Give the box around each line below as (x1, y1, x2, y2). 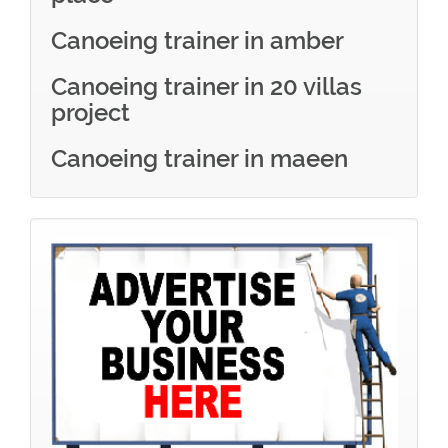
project (51, 98, 130, 127)
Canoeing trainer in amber (51, 26, 344, 55)
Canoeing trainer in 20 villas (51, 72, 362, 101)
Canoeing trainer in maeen (51, 144, 348, 173)
